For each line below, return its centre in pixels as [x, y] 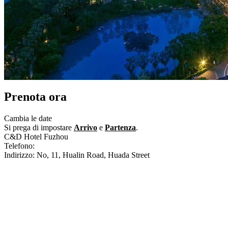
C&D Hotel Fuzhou [36, 136]
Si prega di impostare [39, 127]
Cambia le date [28, 118]
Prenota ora [35, 96]
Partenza [120, 127]
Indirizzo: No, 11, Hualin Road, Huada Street [77, 155]
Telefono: [20, 146]
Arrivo [85, 127]
